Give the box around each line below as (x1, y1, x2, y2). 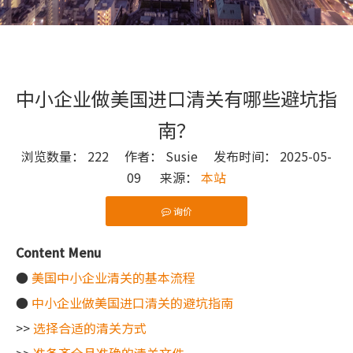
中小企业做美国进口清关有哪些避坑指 (16, 84, 337, 112)
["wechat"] (16, 235, 80, 254)
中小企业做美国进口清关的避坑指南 (32, 293, 233, 312)
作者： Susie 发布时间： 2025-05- (109, 147, 332, 165)
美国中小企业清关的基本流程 (32, 268, 195, 287)
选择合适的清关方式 (33, 318, 147, 337)
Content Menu (16, 243, 101, 262)
